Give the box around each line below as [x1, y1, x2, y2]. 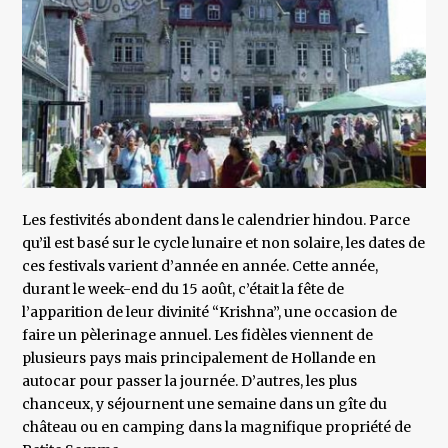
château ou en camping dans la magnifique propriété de [22, 418, 412, 437]
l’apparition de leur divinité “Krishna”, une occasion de [22, 303, 398, 322]
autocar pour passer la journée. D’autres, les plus [22, 372, 358, 391]
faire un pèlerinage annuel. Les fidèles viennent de [22, 326, 374, 345]
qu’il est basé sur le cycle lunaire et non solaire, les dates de [22, 234, 426, 253]
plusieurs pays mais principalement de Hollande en [22, 349, 377, 368]
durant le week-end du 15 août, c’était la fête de [22, 280, 345, 299]
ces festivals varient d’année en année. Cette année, [22, 257, 379, 276]
